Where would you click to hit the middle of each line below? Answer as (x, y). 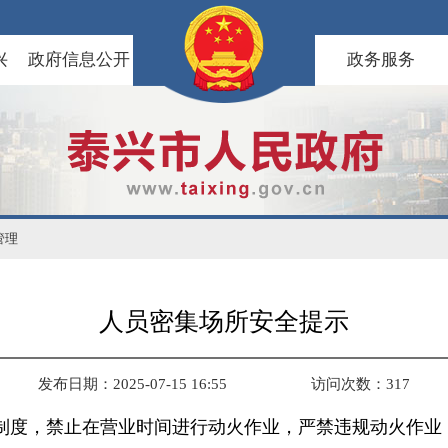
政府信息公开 (79, 59)
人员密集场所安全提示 (224, 321)
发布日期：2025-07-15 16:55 (132, 384)
